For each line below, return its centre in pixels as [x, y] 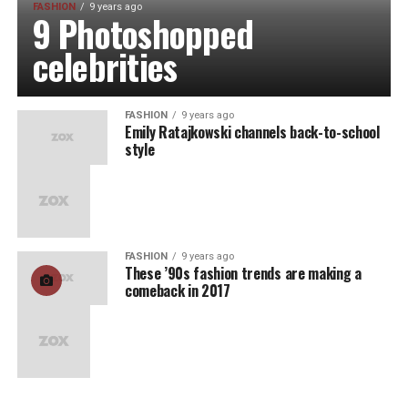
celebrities [105, 66]
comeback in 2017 [177, 290]
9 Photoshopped [143, 33]
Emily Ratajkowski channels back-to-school [252, 132]
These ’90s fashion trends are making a [243, 273]
